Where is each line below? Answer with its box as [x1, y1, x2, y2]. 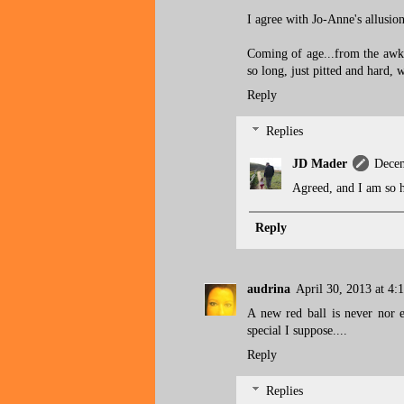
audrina [247, 282, 290, 296]
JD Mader [292, 156, 347, 170]
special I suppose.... [247, 324, 347, 337]
